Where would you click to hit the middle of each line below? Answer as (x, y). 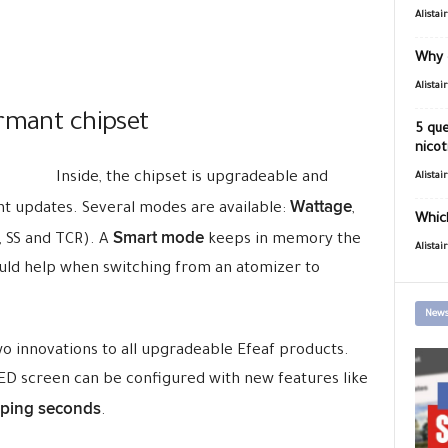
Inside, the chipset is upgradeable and (191, 178)
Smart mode (158, 238)
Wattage (320, 207)
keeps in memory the (282, 240)
